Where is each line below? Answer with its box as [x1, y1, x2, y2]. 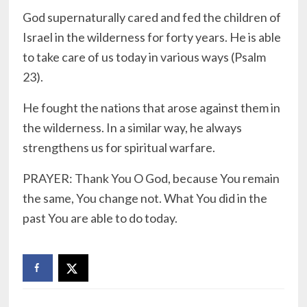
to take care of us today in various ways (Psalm [23, 49, 267, 65]
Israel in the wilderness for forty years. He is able [23, 29, 282, 45]
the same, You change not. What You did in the [23, 191, 268, 206]
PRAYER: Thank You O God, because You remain [23, 171, 280, 186]
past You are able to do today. [23, 210, 178, 226]
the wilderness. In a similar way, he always [23, 120, 243, 136]
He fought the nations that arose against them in [23, 100, 281, 116]
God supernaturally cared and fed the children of [23, 10, 282, 25]
